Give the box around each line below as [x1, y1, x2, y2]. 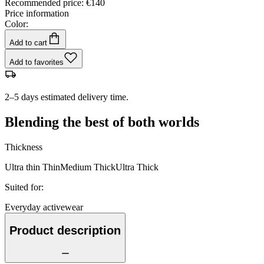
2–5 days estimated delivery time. [5, 91, 128, 102]
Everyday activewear [5, 202, 83, 212]
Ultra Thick [115, 161, 159, 172]
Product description [9, 224, 121, 237]
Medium [60, 161, 91, 172]
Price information [5, 8, 69, 18]
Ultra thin [5, 161, 40, 172]
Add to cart [9, 38, 47, 47]
